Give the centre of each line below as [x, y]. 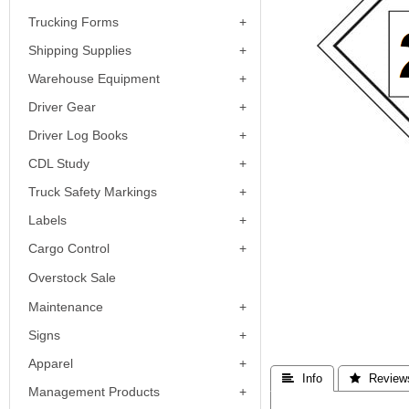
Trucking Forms [73, 22]
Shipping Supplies [80, 50]
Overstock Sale [72, 278]
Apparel [51, 363]
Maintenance [66, 307]
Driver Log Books [78, 135]
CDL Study [59, 163]
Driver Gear [62, 107]
